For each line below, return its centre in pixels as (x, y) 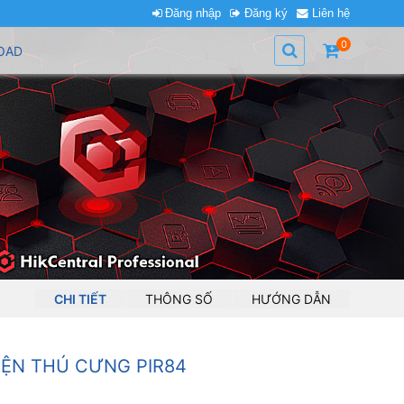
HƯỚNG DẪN (292, 298)
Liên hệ (331, 14)
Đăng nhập (193, 14)
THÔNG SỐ (179, 298)
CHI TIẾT (81, 298)
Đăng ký (266, 14)
